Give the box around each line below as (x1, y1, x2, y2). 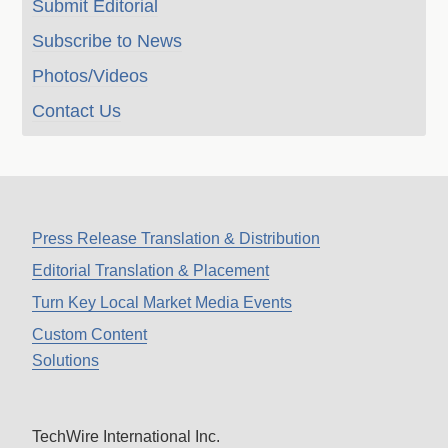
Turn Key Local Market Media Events (32, 294, 293, 311)
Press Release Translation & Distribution (32, 230, 321, 247)
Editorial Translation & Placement (32, 262, 270, 279)
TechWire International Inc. (32, 428, 221, 445)
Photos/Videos (32, 66, 149, 86)
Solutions (32, 352, 100, 369)
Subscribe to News (32, 31, 183, 51)
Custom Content (32, 326, 148, 343)
